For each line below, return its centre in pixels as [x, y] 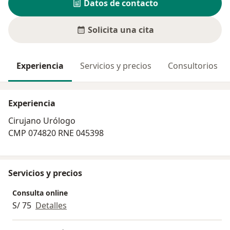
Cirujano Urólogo [43, 121]
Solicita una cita [121, 30]
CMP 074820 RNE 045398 [56, 133]
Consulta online [40, 193]
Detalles [51, 206]
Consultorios [193, 66]
